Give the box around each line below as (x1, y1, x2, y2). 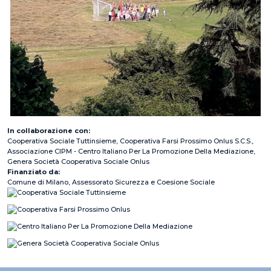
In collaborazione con (7, 126, 88, 135)
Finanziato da (7, 168, 58, 177)
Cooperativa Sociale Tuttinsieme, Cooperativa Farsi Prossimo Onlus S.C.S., (7, 137, 253, 146)
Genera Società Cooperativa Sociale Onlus (7, 157, 149, 166)
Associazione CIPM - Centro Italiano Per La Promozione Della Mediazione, (7, 147, 255, 156)
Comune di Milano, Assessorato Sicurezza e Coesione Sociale (7, 178, 215, 187)
